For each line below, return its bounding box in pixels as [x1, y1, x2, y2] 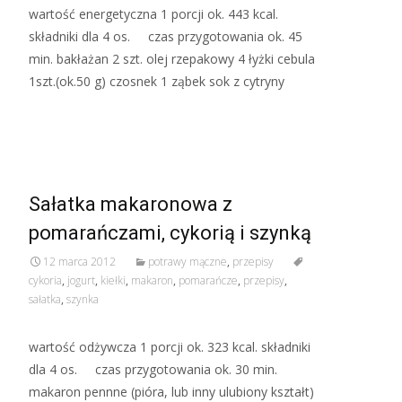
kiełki [100, 273, 126, 288]
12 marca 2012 [43, 254, 116, 269]
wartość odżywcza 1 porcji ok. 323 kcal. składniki [29, 338, 310, 355]
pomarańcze [179, 273, 238, 288]
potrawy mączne [148, 254, 227, 269]
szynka [66, 292, 99, 307]
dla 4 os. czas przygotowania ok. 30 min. [29, 361, 277, 378]
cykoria [29, 273, 62, 288]
